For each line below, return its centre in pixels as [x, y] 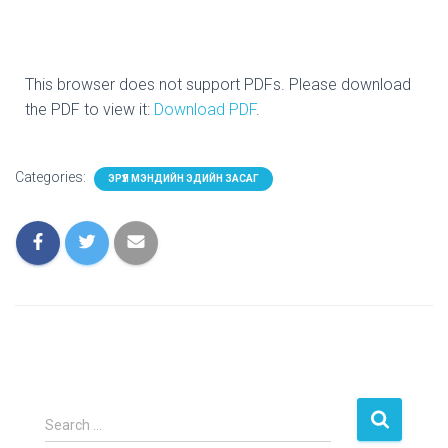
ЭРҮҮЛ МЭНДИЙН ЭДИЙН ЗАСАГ [183, 178]
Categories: [52, 177]
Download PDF [205, 109]
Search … [73, 425]
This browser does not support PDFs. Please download [218, 84]
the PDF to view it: [89, 109]
